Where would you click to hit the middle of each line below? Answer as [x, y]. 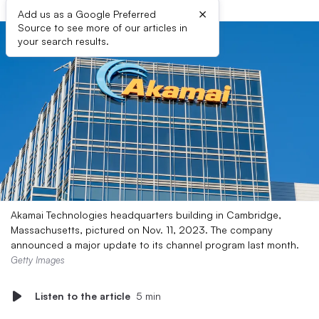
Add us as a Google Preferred [87, 14]
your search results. [63, 41]
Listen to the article [83, 296]
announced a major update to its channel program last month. [155, 245]
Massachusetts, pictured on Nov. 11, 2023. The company [142, 230]
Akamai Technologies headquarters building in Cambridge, [146, 215]
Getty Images [38, 260]
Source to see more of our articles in [103, 27]
